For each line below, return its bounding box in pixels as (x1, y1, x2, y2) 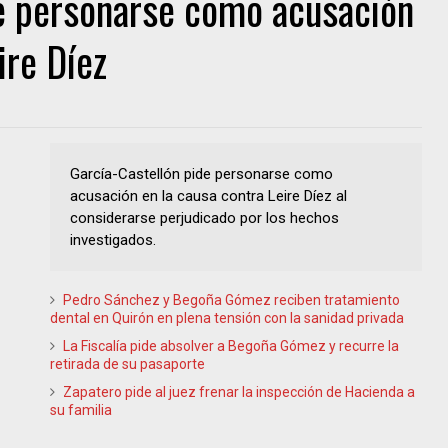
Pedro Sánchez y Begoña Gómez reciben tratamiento (63, 292, 400, 309)
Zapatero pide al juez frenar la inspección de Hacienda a (63, 384, 415, 401)
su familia (50, 402, 112, 419)
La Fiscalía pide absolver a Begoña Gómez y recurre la (63, 338, 399, 355)
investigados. (70, 231, 156, 250)
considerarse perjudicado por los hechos (70, 209, 339, 228)
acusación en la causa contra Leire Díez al (70, 187, 347, 206)
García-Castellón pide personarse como (70, 165, 333, 184)
